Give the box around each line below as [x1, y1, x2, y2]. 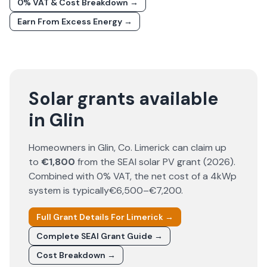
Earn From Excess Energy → [17, 16, 132, 27]
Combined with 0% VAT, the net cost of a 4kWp [29, 170, 237, 182]
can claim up [170, 141, 226, 154]
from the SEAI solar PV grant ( [75, 156, 207, 168]
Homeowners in [29, 141, 98, 154]
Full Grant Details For [36, 212, 126, 222]
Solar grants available [29, 87, 218, 110]
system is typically [29, 184, 109, 197]
